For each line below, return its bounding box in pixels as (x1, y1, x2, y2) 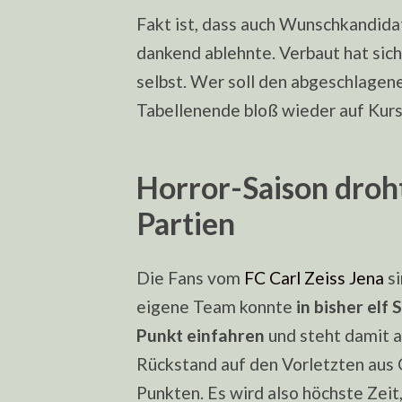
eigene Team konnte (136, 296, 296, 318)
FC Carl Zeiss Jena (244, 267, 384, 289)
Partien (136, 205, 235, 242)
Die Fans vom (136, 267, 244, 289)
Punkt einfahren (136, 325, 265, 346)
